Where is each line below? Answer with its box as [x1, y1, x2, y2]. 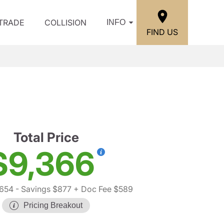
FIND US [146, 26, 178, 37]
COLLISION [44, 17, 86, 27]
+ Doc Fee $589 [71, 184, 133, 194]
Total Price [13, 129, 79, 145]
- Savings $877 [13, 184, 71, 194]
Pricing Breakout [23, 201, 82, 209]
